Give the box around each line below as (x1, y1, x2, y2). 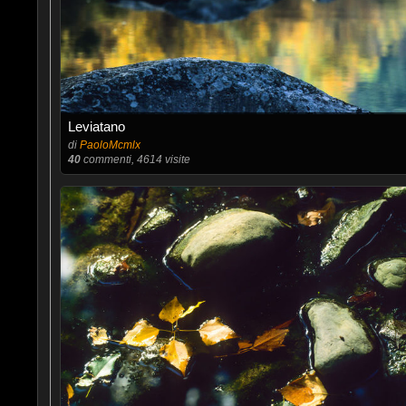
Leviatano (67, 119, 125, 134)
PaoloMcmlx (79, 139, 140, 151)
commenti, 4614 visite (80, 153, 190, 166)
